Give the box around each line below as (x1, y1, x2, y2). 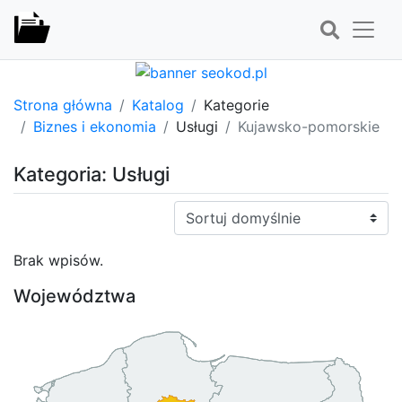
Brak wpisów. (13, 250, 103, 269)
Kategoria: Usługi (13, 162, 170, 186)
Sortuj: (173, 201, 218, 220)
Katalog (132, 95, 184, 114)
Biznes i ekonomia (33, 117, 156, 135)
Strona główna (13, 95, 112, 114)
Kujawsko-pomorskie (238, 117, 380, 135)
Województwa (13, 284, 135, 307)
